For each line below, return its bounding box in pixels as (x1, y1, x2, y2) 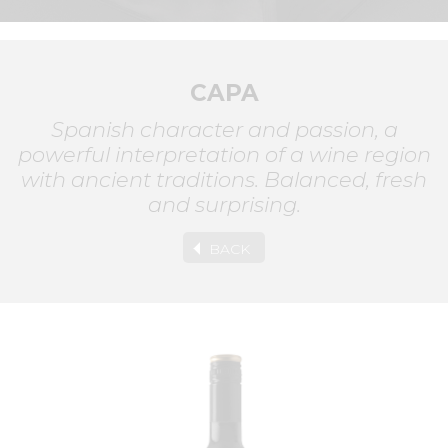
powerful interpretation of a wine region (17, 142, 431, 167)
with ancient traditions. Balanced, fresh (21, 167, 427, 192)
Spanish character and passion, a (50, 117, 398, 142)
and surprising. (147, 192, 301, 217)
